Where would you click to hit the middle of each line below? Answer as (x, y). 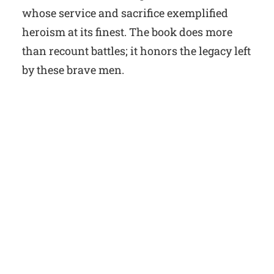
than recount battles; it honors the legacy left (136, 51)
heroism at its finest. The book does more (127, 32)
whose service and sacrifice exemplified (125, 13)
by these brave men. (73, 70)
